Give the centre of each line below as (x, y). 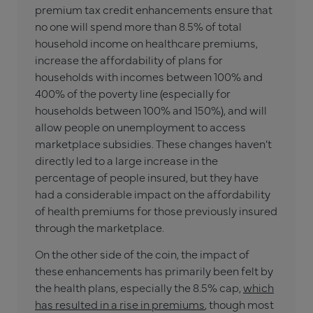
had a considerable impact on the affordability (153, 193)
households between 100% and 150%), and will (151, 109)
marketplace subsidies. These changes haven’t (153, 143)
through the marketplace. (100, 227)
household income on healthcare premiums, (146, 42)
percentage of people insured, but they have (147, 176)
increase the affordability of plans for (129, 59)
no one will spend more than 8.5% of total (138, 26)
